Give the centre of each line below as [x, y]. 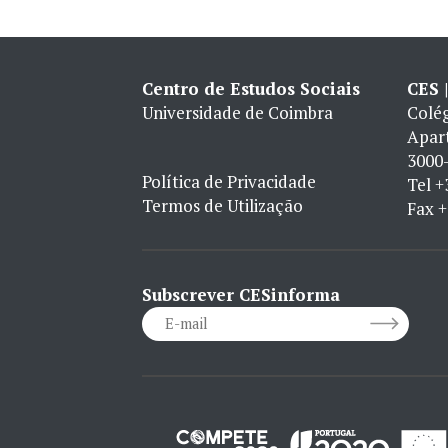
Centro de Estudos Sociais [251, 88]
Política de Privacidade [229, 181]
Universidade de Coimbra [237, 112]
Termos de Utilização [222, 205]
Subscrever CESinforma [241, 294]
